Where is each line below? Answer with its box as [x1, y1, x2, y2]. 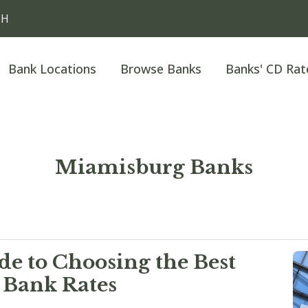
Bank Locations [8, 60, 96, 77]
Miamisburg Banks [55, 155, 253, 179]
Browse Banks [120, 60, 201, 77]
